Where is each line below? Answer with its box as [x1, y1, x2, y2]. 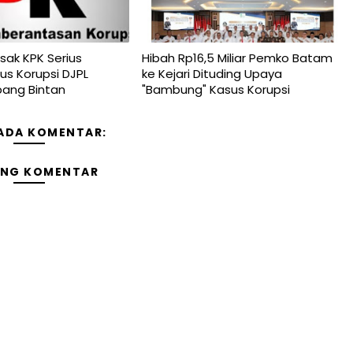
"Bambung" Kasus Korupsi [141, 81, 290, 98]
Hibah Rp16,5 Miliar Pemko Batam [141, 50, 333, 66]
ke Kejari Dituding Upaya [141, 65, 282, 82]
